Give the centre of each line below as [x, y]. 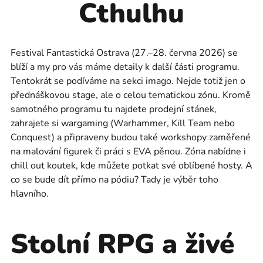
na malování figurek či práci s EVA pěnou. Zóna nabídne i [128, 151]
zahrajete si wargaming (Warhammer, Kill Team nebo [123, 123]
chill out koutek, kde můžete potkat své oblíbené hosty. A [131, 166]
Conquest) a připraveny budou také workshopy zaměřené [131, 137]
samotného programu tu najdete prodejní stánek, [114, 109]
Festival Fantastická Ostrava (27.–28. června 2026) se [124, 53]
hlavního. [30, 194]
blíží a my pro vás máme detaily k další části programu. [125, 67]
